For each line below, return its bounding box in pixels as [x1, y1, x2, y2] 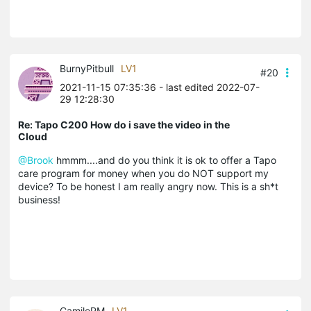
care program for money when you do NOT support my [18, 167, 269, 180]
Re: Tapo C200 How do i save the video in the [18, 119, 230, 131]
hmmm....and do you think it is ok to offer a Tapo [53, 154, 276, 167]
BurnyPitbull [60, 62, 114, 75]
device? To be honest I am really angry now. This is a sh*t [18, 180, 278, 193]
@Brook [18, 154, 53, 167]
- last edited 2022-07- [156, 81, 260, 94]
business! [18, 194, 60, 206]
